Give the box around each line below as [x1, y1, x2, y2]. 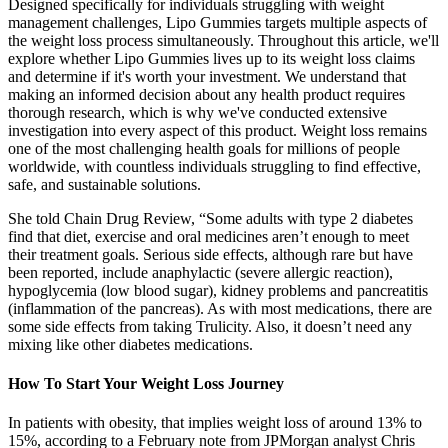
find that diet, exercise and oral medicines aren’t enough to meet [8, 227, 409, 245]
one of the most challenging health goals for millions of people [8, 139, 400, 157]
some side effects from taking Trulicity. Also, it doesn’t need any [8, 317, 412, 335]
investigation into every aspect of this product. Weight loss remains [8, 121, 427, 139]
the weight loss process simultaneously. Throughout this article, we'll [8, 31, 439, 49]
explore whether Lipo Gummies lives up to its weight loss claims [8, 49, 415, 67]
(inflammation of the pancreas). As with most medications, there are [8, 299, 432, 317]
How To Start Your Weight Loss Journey [8, 374, 284, 392]
